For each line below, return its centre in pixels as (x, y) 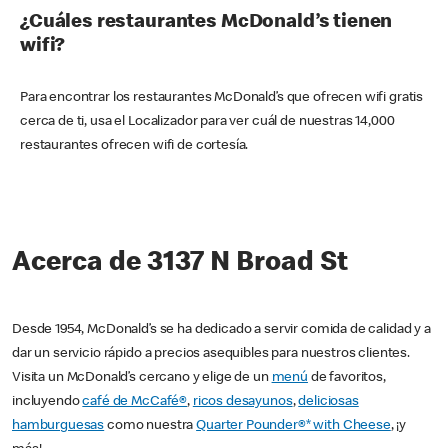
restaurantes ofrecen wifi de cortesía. (134, 146)
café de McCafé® (135, 402)
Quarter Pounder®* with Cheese (293, 426)
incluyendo (47, 402)
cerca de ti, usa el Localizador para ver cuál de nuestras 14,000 (207, 122)
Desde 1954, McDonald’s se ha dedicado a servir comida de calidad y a (221, 330)
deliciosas (328, 402)
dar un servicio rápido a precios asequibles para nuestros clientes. (211, 354)
